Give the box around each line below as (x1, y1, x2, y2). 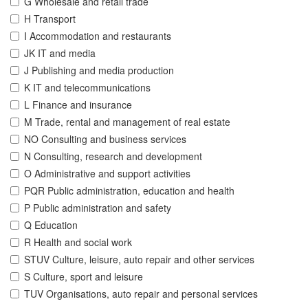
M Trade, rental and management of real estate (24, 115, 230, 129)
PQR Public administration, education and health (24, 184, 234, 198)
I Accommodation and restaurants (24, 29, 171, 43)
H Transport (24, 12, 76, 26)
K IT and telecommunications (24, 80, 151, 95)
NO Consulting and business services (24, 132, 186, 146)
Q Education (24, 218, 78, 232)
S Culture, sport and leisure (24, 269, 143, 284)
